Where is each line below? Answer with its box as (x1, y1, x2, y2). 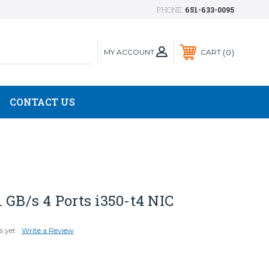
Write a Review (21, 226, 74, 235)
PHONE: (157, 5, 185, 14)
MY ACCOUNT (104, 47, 154, 56)
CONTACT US (10, 95, 75, 108)
